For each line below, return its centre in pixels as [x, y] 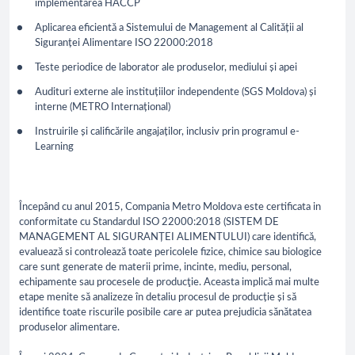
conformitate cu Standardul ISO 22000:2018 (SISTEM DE [149, 223]
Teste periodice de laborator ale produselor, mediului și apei [166, 68]
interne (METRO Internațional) [103, 108]
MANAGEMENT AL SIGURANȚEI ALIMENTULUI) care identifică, [168, 238]
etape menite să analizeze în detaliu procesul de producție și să [158, 298]
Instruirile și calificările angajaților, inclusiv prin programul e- [167, 132]
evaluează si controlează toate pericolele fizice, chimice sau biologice [170, 253]
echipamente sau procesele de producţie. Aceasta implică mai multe [169, 283]
